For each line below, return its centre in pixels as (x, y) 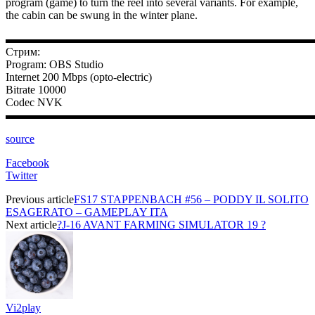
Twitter (21, 175)
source (20, 139)
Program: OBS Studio (54, 64)
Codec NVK (34, 102)
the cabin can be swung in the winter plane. (102, 15)
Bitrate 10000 (36, 89)
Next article (31, 224)
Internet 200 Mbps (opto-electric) (79, 77)
